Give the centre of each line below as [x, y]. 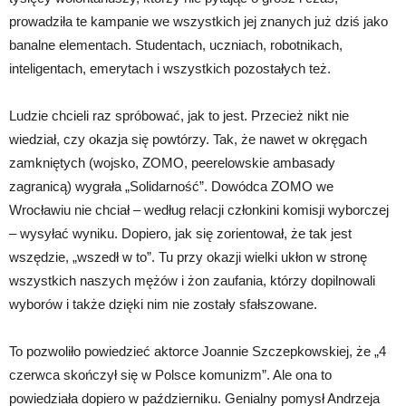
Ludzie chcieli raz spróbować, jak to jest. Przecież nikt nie [179, 115]
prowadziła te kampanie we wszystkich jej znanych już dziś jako [198, 21]
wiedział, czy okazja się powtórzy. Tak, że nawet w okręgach [188, 139]
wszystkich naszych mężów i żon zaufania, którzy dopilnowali [192, 280]
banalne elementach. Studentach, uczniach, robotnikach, [176, 44]
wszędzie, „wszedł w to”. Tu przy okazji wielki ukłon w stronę [188, 256]
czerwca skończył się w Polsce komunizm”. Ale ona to [170, 374]
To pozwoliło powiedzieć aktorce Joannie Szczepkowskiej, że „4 [198, 351]
